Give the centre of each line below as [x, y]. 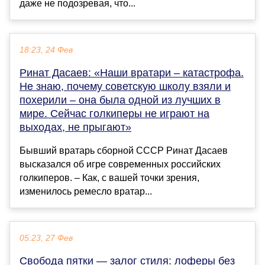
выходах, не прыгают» [75, 127]
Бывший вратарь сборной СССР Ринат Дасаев [124, 151]
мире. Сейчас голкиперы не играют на [114, 114]
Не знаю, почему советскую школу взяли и [125, 87]
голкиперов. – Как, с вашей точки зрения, [109, 178]
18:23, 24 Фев [46, 50]
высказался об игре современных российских [120, 164]
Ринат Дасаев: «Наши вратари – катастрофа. [132, 73]
